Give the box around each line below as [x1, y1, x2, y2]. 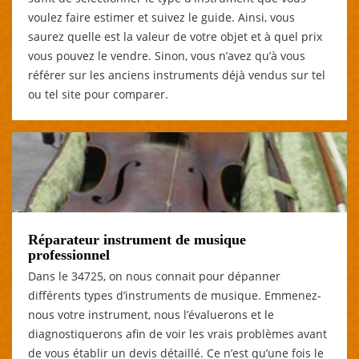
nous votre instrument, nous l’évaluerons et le [28, 306, 274, 322]
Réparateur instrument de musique [28, 231, 246, 248]
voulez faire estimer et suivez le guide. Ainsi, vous [28, 9, 295, 25]
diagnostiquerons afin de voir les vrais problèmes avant [28, 325, 327, 341]
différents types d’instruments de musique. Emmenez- [28, 287, 321, 303]
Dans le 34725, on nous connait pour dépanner [28, 268, 280, 284]
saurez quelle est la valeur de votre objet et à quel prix [28, 28, 322, 44]
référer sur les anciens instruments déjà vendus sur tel [28, 67, 325, 83]
